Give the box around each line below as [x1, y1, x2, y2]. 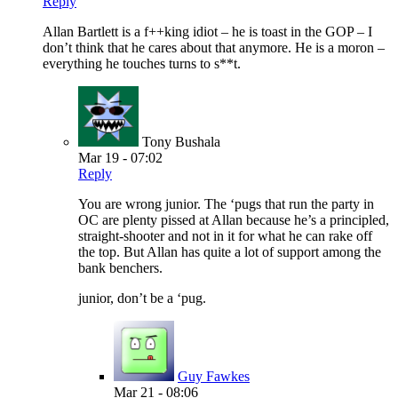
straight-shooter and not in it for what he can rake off [78, 228, 372, 244]
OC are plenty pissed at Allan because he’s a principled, [78, 212, 389, 228]
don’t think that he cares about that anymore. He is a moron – [43, 40, 385, 56]
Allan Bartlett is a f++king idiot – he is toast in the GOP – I [43, 24, 372, 40]
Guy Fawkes [178, 369, 250, 385]
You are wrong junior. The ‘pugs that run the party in [78, 196, 374, 212]
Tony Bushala [142, 134, 220, 150]
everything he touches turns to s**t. [43, 56, 241, 72]
